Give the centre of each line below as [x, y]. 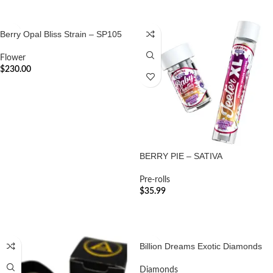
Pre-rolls [155, 180]
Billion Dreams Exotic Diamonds [201, 246]
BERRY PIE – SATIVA [181, 156]
